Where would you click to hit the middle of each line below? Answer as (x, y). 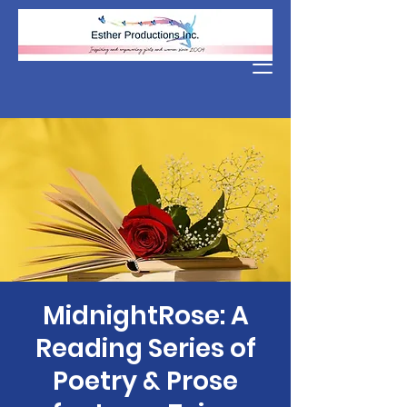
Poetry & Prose (145, 381)
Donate (145, 20)
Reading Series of (145, 348)
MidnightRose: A (145, 316)
